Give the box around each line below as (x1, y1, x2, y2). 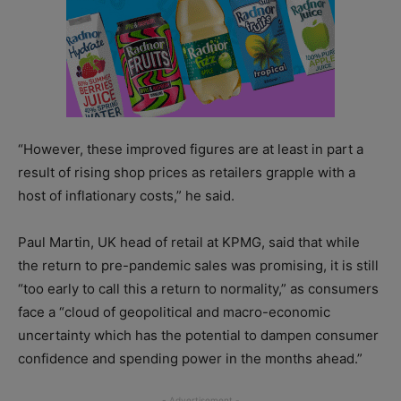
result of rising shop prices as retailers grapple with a (18, 164, 355, 182)
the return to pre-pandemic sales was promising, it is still (18, 257, 379, 275)
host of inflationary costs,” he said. (18, 187, 235, 205)
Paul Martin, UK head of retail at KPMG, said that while (18, 234, 360, 252)
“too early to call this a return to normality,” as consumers (18, 280, 379, 298)
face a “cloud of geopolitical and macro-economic (18, 303, 330, 321)
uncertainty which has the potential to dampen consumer (18, 327, 379, 345)
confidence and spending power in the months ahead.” (18, 350, 363, 368)
